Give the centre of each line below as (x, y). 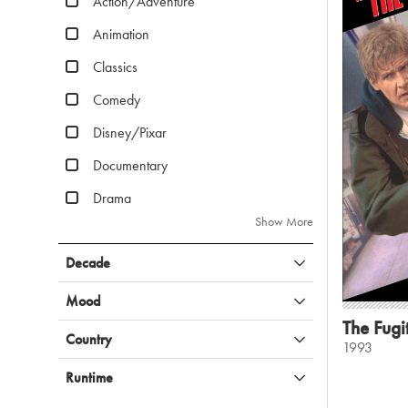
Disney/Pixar (130, 133)
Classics (115, 67)
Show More (284, 221)
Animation (121, 34)
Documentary (130, 165)
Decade (88, 263)
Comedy (117, 100)
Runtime (89, 377)
